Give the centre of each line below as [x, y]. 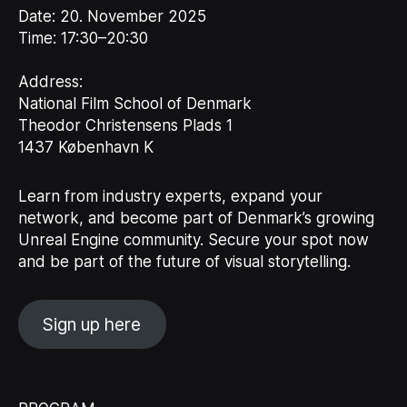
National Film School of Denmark [134, 104]
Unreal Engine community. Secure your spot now [193, 240]
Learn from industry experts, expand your [170, 196]
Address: [50, 82]
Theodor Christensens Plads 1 [125, 125]
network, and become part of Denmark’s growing [196, 218]
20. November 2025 [130, 16]
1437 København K [85, 147]
